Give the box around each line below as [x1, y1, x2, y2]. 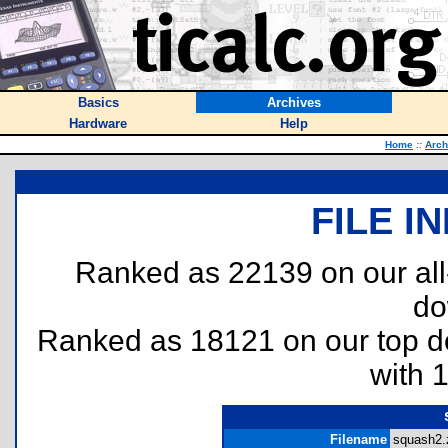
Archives [267, 95, 321, 110]
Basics [77, 95, 119, 110]
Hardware [69, 116, 127, 131]
